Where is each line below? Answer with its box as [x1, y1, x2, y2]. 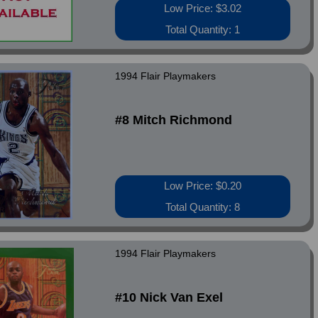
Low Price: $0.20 [164, 180, 242, 192]
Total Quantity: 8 [165, 201, 241, 213]
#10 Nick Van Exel [115, 290, 224, 305]
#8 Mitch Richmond [115, 113, 233, 127]
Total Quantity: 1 [165, 23, 241, 35]
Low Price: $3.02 [164, 2, 242, 14]
